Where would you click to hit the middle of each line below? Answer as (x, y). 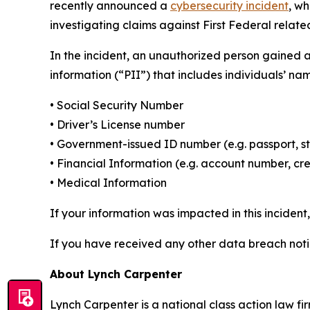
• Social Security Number (117, 105)
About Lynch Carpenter (116, 274)
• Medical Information (108, 183)
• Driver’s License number (117, 125)
